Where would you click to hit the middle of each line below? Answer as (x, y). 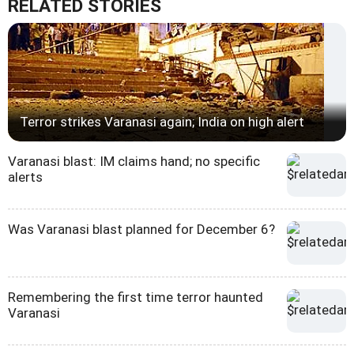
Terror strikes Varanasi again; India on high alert (162, 122)
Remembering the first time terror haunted (136, 298)
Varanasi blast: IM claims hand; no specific (134, 162)
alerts (25, 177)
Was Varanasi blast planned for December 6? (141, 230)
